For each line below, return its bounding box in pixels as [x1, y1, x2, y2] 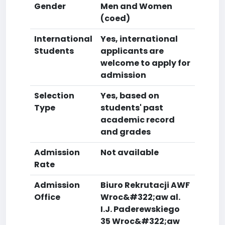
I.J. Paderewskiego [100, 203, 180, 215]
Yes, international [100, 33, 178, 45]
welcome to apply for [100, 57, 190, 69]
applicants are [100, 45, 164, 57]
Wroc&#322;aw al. [100, 191, 180, 203]
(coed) [100, 13, 130, 24]
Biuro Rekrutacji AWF [100, 179, 190, 191]
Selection [34, 90, 74, 101]
